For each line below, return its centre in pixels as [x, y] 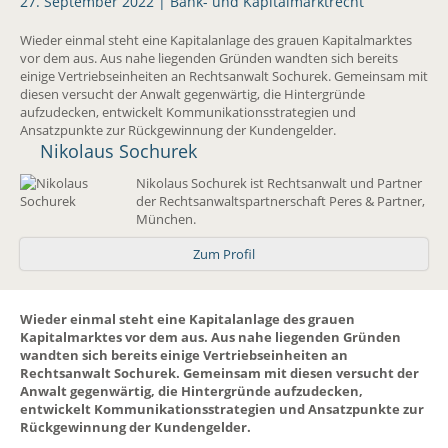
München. [166, 219]
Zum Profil [224, 254]
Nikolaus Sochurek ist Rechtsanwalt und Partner [279, 183]
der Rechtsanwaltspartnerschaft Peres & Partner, [280, 201]
